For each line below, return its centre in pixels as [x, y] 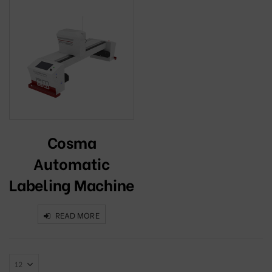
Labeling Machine [72, 184]
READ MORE [77, 215]
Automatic [72, 163]
